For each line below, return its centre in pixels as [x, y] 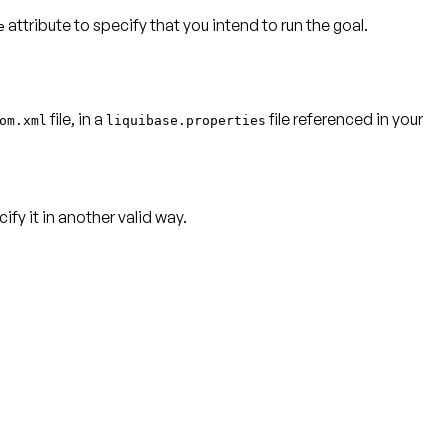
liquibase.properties [186, 121]
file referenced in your [344, 119]
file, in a [76, 119]
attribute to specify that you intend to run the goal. [186, 25]
